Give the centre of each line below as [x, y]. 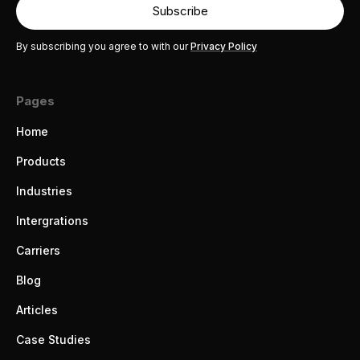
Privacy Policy [224, 46]
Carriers [38, 250]
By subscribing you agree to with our [103, 46]
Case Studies [53, 340]
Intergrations [52, 221]
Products [41, 161]
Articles [37, 310]
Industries [44, 191]
